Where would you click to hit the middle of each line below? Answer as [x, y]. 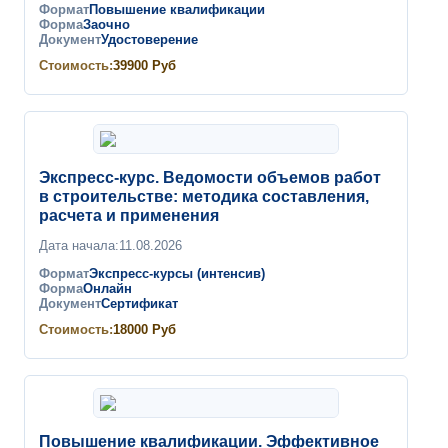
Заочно [106, 25]
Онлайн [107, 289]
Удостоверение [149, 40]
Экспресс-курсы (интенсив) [177, 274]
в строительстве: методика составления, [204, 196]
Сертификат [139, 304]
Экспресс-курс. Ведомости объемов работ [210, 177]
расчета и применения [129, 215]
